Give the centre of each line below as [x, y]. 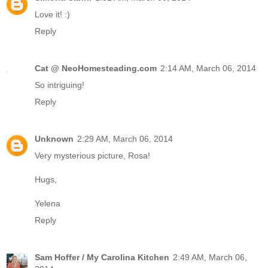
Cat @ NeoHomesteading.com [96, 68]
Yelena [48, 203]
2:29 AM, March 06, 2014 [125, 138]
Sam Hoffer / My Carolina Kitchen [102, 257]
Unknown [54, 138]
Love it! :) [52, 14]
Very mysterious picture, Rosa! [92, 155]
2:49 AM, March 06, [210, 257]
